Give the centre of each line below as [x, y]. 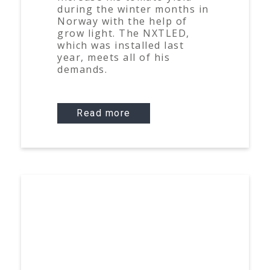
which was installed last [121, 45]
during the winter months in [133, 9]
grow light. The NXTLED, [124, 33]
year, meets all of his [114, 57]
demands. [82, 69]
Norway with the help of [122, 21]
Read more [104, 113]
